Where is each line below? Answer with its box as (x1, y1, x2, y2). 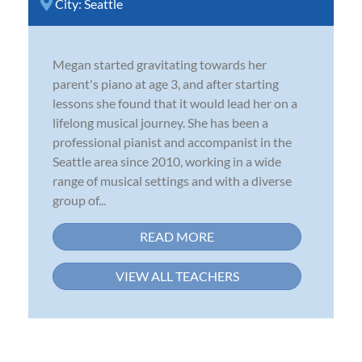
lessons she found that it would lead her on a (53, 95, 297, 111)
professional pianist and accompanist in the (53, 133, 292, 149)
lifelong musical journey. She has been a (53, 114, 268, 130)
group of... (53, 192, 106, 208)
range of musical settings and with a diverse (53, 172, 292, 188)
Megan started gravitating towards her (53, 56, 267, 72)
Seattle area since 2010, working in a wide (53, 153, 281, 169)
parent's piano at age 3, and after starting (53, 75, 279, 91)
